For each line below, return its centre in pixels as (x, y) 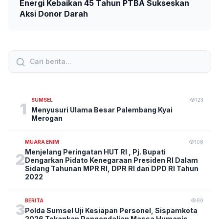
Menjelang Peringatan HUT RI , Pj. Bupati (95, 152)
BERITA (34, 200)
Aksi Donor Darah (54, 13)
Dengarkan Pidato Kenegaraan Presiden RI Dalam (111, 160)
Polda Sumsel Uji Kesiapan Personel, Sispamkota (111, 210)
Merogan (47, 118)
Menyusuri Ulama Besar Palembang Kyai (102, 109)
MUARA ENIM (42, 142)
